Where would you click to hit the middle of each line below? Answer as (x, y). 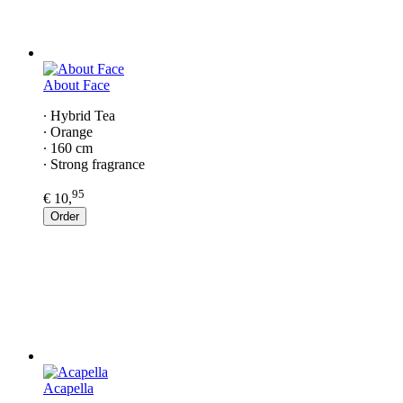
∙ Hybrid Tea (79, 115)
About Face (76, 85)
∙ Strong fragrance (94, 164)
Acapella (68, 388)
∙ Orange (68, 131)
